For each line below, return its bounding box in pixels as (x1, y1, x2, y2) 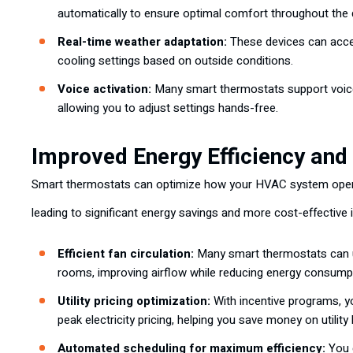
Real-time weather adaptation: (58, 33, 227, 50)
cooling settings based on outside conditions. (58, 52, 293, 69)
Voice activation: (58, 80, 151, 98)
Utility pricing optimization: (58, 292, 210, 310)
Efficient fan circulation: (58, 245, 194, 262)
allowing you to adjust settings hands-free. (58, 99, 278, 117)
